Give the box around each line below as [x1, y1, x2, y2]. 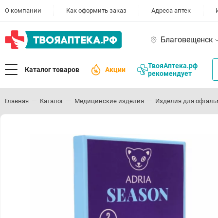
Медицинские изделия [74, 97, 144, 105]
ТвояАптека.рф [148, 61, 198, 70]
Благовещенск [161, 35, 213, 44]
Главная [5, 97, 29, 105]
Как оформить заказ [66, 7, 127, 14]
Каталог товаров [25, 65, 79, 73]
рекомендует [148, 69, 192, 77]
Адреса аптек [151, 7, 191, 14]
